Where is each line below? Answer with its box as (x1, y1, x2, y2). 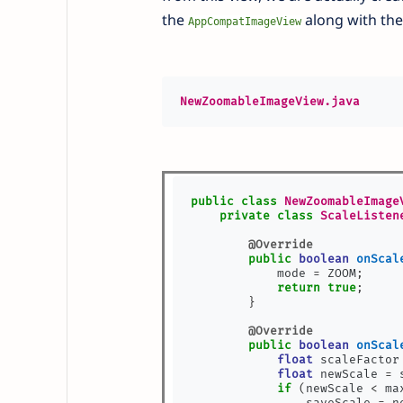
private (219, 209, 271, 223)
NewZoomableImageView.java (179, 94, 360, 109)
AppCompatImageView (187, 15, 301, 28)
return (277, 281, 321, 295)
